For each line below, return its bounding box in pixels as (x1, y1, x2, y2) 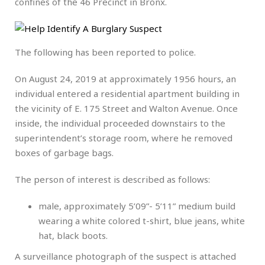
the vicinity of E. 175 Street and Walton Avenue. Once (15, 102, 238, 114)
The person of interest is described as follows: (15, 173, 210, 185)
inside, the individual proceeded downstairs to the (15, 117, 225, 129)
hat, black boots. (38, 229, 108, 241)
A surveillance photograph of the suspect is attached (15, 250, 236, 262)
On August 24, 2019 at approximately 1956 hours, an (15, 72, 236, 85)
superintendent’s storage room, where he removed (15, 131, 232, 144)
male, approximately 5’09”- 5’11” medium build (38, 199, 235, 212)
